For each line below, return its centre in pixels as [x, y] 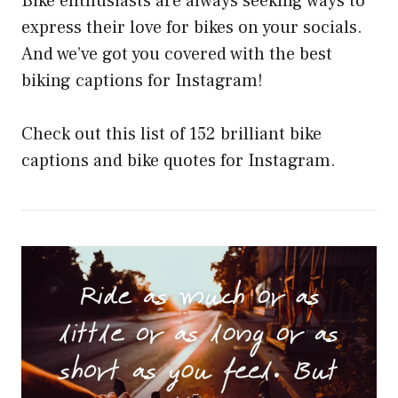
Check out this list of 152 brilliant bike [171, 134]
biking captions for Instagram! [142, 80]
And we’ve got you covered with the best [177, 54]
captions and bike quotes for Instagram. [179, 160]
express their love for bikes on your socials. [192, 27]
